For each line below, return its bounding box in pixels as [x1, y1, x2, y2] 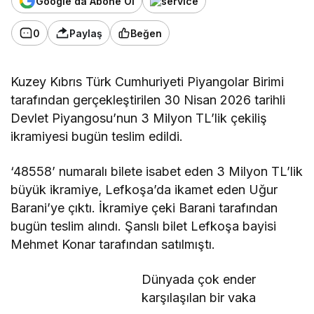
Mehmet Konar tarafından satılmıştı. [11, 237, 216, 252]
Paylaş [69, 27, 102, 39]
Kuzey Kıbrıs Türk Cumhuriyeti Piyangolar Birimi [11, 74, 285, 90]
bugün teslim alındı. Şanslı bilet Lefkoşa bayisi [11, 219, 277, 234]
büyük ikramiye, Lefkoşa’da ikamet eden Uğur [11, 182, 278, 198]
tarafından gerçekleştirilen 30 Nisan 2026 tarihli [11, 93, 286, 108]
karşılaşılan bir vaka [141, 290, 256, 306]
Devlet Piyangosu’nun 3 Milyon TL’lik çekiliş [11, 111, 268, 126]
